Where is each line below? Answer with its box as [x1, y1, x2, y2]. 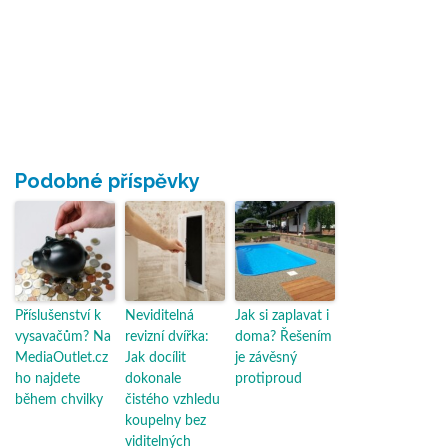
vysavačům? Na [15, 329, 111, 344]
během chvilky [15, 392, 103, 407]
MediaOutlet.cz [15, 350, 108, 365]
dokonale [125, 371, 181, 386]
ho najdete [15, 371, 80, 386]
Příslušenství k [15, 308, 101, 323]
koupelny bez [125, 413, 206, 428]
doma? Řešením [235, 329, 332, 344]
